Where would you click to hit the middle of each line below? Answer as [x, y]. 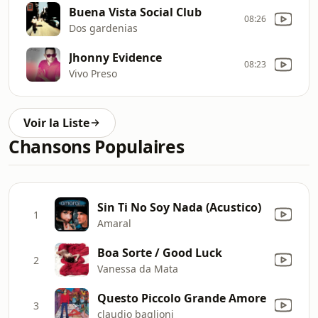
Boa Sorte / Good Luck [160, 252]
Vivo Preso [93, 73]
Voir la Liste [56, 123]
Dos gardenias [103, 28]
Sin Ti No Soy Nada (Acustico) [179, 207]
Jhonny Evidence [115, 57]
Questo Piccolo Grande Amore [182, 298]
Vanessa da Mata [138, 268]
